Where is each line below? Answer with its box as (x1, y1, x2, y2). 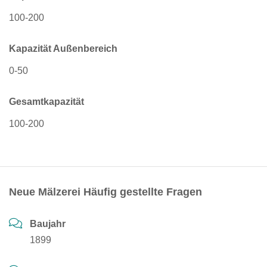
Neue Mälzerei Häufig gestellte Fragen (9, 186, 202, 198)
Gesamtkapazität (9, 97, 84, 107)
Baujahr (30, 219, 66, 229)
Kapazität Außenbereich (9, 44, 117, 54)
